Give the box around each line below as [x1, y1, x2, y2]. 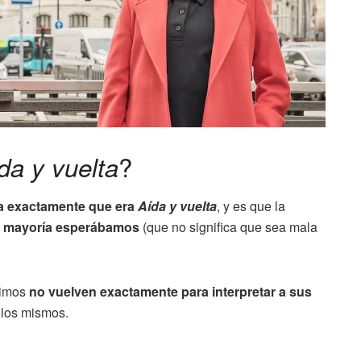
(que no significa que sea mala [139, 218, 317, 237]
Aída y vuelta [138, 197, 217, 216]
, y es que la [217, 197, 285, 216]
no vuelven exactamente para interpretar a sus [29, 282, 312, 301]
